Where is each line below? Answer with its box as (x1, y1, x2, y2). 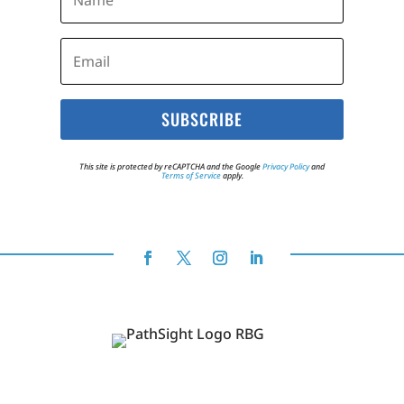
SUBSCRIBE (161, 107, 243, 132)
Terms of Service (161, 169, 221, 181)
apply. (220, 169, 243, 181)
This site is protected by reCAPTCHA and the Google (79, 160, 262, 172)
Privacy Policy (262, 160, 309, 172)
